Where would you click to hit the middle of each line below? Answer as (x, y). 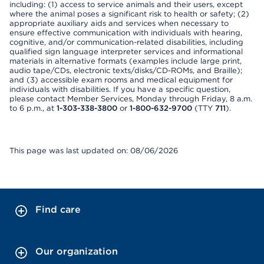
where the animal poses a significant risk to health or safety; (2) (129, 14)
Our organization (77, 251)
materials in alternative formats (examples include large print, (126, 61)
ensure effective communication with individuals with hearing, (126, 33)
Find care (58, 209)
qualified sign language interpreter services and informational (126, 52)
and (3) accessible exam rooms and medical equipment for (121, 80)
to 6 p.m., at (33, 108)
